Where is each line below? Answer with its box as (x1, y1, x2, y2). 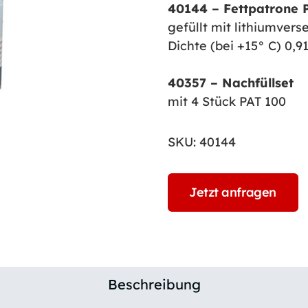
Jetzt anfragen (189, 184, 276, 200)
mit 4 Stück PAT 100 (167, 93, 286, 109)
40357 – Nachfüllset (167, 75, 294, 91)
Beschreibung (107, 276, 201, 293)
